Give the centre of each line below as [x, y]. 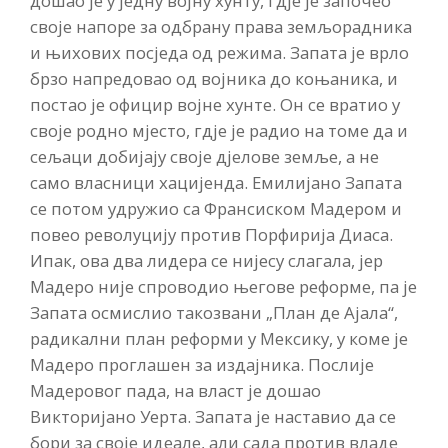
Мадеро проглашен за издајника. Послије [202, 365]
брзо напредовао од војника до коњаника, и [214, 79]
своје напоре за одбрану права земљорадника [221, 27]
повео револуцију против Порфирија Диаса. [211, 235]
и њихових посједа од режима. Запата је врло [219, 53]
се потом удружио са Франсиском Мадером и [216, 209]
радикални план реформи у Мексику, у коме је [219, 339]
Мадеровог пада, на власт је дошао [175, 391]
